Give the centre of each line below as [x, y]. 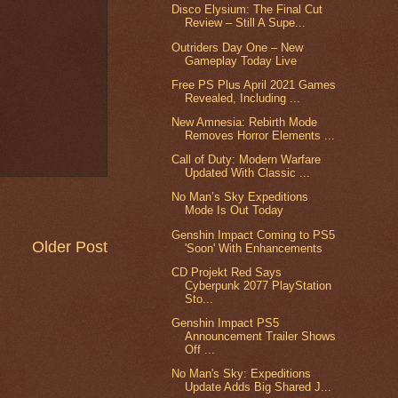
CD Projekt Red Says [227, 272]
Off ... [200, 350]
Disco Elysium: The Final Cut [247, 10]
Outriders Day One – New [238, 47]
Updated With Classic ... [248, 173]
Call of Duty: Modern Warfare [247, 160]
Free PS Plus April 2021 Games [254, 84]
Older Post [70, 247]
